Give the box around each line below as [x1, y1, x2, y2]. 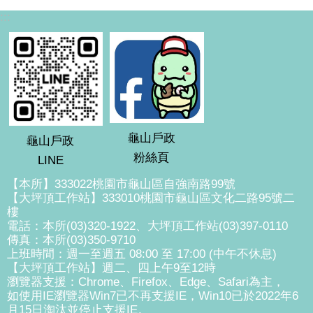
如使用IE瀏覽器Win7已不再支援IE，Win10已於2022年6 [7, 289, 298, 303]
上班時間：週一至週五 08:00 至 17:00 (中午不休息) [7, 247, 277, 261]
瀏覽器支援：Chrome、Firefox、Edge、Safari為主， [7, 275, 284, 289]
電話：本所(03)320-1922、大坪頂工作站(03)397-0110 [7, 219, 303, 233]
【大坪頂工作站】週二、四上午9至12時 [7, 261, 216, 275]
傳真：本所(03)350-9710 [7, 233, 136, 247]
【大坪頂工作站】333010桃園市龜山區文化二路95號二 [7, 191, 295, 205]
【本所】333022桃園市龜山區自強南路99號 [7, 177, 235, 191]
